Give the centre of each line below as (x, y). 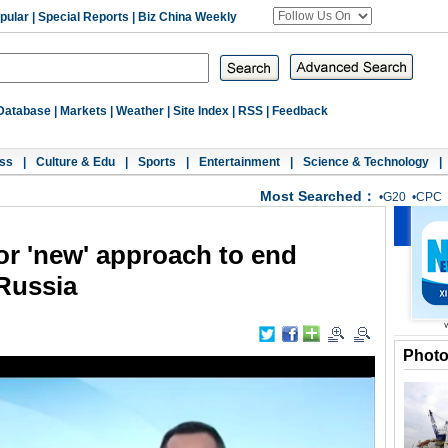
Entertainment (239, 162)
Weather (140, 111)
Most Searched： (318, 196)
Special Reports (83, 17)
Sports (157, 162)
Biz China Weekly (187, 17)
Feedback (300, 111)
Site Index (201, 111)
